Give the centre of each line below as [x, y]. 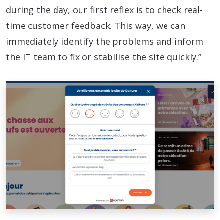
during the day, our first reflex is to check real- [104, 10]
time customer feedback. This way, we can [96, 26]
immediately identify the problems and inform [105, 41]
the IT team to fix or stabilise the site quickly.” [104, 57]
